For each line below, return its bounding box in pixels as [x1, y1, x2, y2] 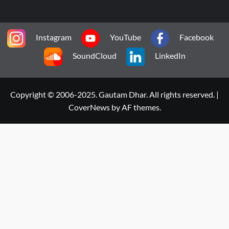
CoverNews [68, 102, 110, 112]
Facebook [179, 32, 214, 42]
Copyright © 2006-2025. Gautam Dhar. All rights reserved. [10, 89, 216, 100]
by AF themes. [109, 102, 161, 112]
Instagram [36, 32, 72, 42]
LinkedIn [154, 51, 186, 61]
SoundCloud [72, 51, 117, 61]
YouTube [110, 32, 141, 42]
